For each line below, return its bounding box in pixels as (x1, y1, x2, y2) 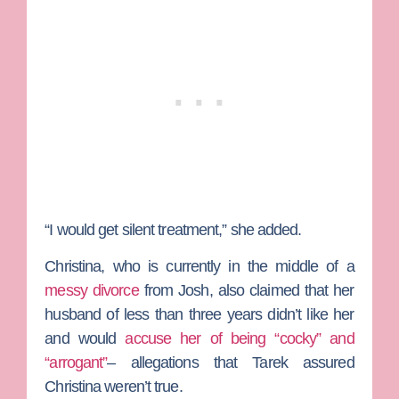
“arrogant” (45, 354, 108, 372)
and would (45, 330, 126, 348)
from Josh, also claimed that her (138, 281, 354, 300)
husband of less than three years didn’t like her (45, 305, 354, 324)
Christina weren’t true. (45, 378, 183, 396)
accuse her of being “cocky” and (125, 330, 354, 348)
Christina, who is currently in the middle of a (45, 257, 354, 276)
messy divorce (45, 281, 139, 300)
